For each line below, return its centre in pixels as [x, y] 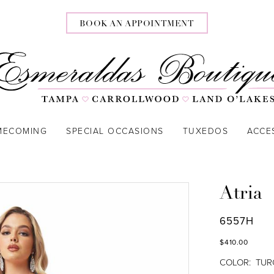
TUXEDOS [205, 131]
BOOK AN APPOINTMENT [137, 24]
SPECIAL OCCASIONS [115, 131]
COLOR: [235, 262]
